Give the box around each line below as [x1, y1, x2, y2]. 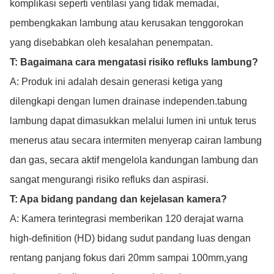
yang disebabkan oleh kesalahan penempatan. [10, 37, 213, 48]
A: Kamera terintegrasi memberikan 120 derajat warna [10, 213, 243, 224]
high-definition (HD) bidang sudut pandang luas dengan [10, 233, 251, 243]
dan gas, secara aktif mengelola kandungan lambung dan [10, 155, 258, 165]
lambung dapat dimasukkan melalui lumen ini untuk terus [10, 116, 256, 126]
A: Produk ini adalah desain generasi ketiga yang [10, 76, 223, 87]
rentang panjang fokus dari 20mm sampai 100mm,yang [10, 253, 248, 263]
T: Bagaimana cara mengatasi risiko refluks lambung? [10, 57, 258, 67]
